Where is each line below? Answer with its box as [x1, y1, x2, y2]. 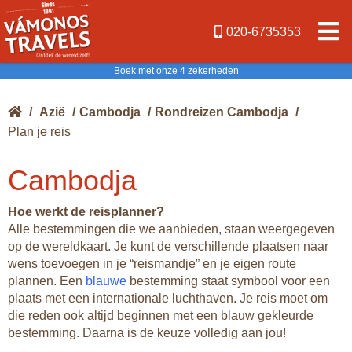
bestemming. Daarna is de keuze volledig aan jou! [8, 326, 286, 339]
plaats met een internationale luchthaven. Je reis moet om [8, 291, 328, 305]
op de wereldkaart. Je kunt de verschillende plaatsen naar [8, 240, 328, 253]
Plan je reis [8, 125, 71, 138]
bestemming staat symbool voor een [126, 274, 330, 288]
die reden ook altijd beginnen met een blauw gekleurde [8, 309, 313, 322]
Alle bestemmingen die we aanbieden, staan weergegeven [8, 222, 335, 236]
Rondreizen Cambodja [155, 105, 288, 119]
